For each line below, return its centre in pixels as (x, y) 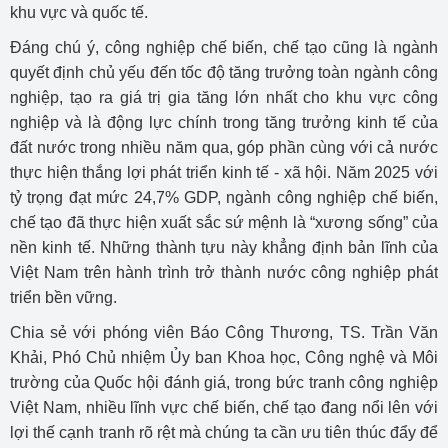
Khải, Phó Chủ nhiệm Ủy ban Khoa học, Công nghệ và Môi (224, 358)
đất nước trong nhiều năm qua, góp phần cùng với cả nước (224, 148)
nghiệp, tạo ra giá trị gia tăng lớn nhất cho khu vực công (224, 98)
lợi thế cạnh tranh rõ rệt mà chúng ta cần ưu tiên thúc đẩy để (224, 433)
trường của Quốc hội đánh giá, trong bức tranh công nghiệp (224, 383)
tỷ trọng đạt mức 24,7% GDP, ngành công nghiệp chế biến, (224, 198)
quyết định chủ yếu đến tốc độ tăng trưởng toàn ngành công (224, 73)
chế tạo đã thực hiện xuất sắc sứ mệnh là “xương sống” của (224, 223)
